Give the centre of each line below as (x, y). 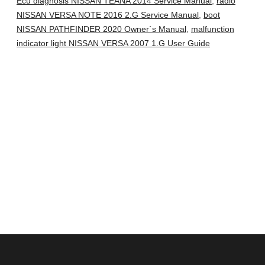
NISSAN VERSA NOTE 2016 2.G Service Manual (108, 15)
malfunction (213, 29)
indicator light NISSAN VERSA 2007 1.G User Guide (113, 43)
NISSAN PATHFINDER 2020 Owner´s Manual (101, 29)
